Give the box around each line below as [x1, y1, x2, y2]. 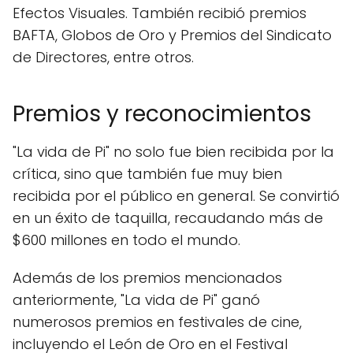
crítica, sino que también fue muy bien [13, 164, 282, 184]
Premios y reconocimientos [13, 98, 311, 130]
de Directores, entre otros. [13, 47, 194, 68]
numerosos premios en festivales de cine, [13, 312, 302, 333]
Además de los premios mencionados [13, 268, 282, 288]
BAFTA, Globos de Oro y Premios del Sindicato [13, 25, 332, 46]
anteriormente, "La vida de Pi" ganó [13, 290, 260, 310]
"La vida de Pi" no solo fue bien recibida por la [13, 142, 334, 162]
